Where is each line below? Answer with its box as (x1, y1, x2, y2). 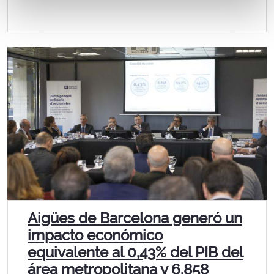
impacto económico (28, 226, 163, 244)
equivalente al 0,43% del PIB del (28, 243, 243, 261)
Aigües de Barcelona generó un (28, 209, 242, 227)
